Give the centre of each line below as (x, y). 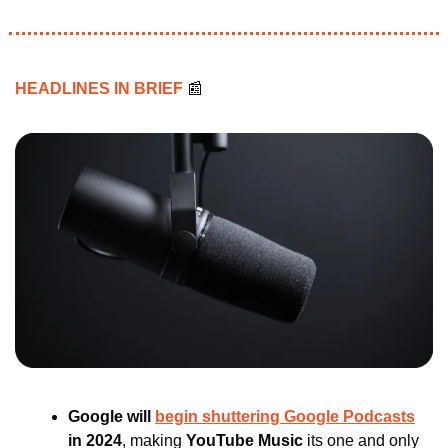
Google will (111, 417)
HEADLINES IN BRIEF (101, 89)
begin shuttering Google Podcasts (285, 417)
